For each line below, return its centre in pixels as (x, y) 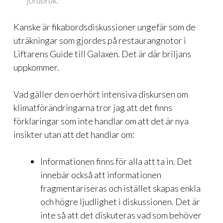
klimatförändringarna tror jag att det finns (93, 108)
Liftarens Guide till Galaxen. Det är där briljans (102, 54)
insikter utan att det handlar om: (74, 134)
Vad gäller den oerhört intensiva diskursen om (101, 94)
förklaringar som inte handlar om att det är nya (101, 121)
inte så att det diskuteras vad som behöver (121, 215)
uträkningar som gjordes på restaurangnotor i (100, 40)
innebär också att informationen (101, 175)
